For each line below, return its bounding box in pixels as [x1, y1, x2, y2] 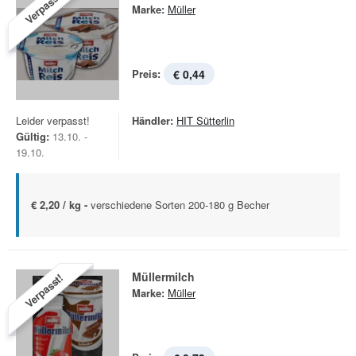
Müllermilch [132, 269, 195, 284]
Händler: [132, 113, 173, 128]
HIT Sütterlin [176, 113, 234, 128]
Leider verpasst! [16, 113, 90, 128]
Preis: [132, 66, 161, 81]
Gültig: [16, 129, 49, 144]
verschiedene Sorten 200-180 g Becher [91, 197, 269, 212]
